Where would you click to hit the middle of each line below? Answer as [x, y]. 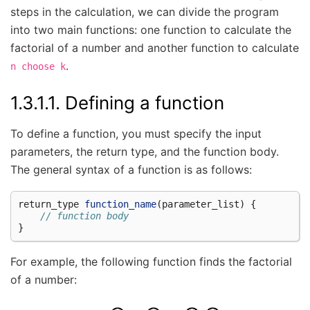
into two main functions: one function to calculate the [151, 30]
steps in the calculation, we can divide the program [145, 12]
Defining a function [145, 103]
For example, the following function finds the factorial [151, 262]
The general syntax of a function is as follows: [131, 169]
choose [38, 67]
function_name [120, 204]
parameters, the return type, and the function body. [145, 151]
